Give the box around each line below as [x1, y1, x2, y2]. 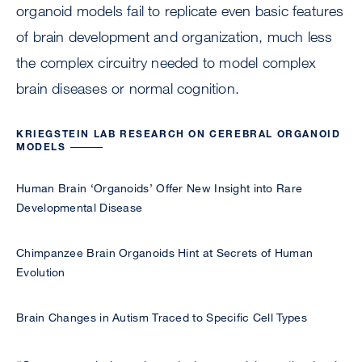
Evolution [16, 265, 65, 280]
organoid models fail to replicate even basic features [16, 2, 344, 20]
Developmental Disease [16, 200, 143, 215]
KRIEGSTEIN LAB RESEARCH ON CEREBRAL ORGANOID [16, 127, 341, 141]
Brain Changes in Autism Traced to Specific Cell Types [16, 310, 307, 325]
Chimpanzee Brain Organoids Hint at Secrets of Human [16, 246, 314, 260]
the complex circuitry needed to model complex [16, 53, 317, 72]
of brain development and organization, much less [16, 27, 333, 46]
